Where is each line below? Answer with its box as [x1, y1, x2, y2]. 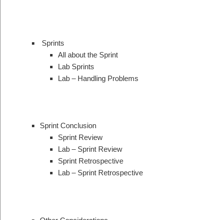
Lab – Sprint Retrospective [58, 168, 143, 177]
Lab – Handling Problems [58, 74, 138, 82]
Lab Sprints [58, 62, 94, 71]
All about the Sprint [58, 50, 118, 59]
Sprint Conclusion [39, 121, 96, 130]
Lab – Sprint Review [58, 145, 122, 154]
